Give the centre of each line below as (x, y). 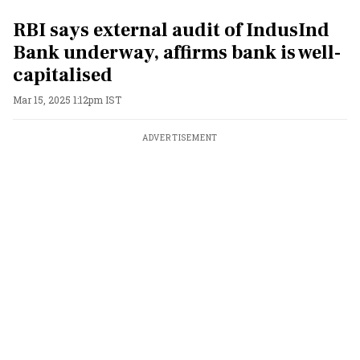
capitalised (63, 75)
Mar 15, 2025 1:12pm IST (67, 100)
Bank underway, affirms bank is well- (177, 53)
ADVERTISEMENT (180, 138)
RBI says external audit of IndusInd (171, 30)
